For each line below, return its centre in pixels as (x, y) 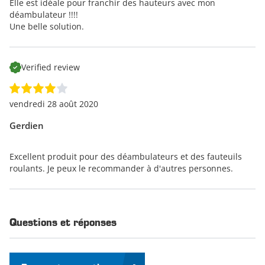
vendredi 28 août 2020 (54, 104)
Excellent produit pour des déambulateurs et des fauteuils (126, 156)
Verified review (51, 67)
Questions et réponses (63, 223)
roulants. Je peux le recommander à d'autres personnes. (121, 168)
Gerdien (27, 125)
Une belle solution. (47, 26)
